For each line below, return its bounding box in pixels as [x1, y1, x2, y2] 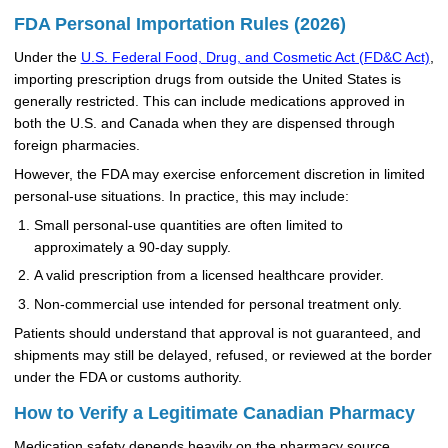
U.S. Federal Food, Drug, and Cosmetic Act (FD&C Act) [80, 50, 430, 66]
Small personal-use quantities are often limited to [33, 217, 343, 233]
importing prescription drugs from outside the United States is [13, 72, 401, 88]
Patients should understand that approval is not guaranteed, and [13, 326, 421, 342]
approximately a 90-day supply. [33, 239, 231, 255]
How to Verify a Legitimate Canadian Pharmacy [13, 402, 415, 423]
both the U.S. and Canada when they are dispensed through [13, 116, 395, 132]
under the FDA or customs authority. [13, 370, 242, 386]
